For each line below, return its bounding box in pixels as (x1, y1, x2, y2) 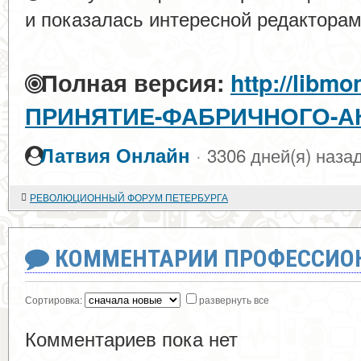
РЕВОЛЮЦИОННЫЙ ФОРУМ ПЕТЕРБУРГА (30, 190, 228, 204)
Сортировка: (25, 293, 85, 306)
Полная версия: (35, 66, 224, 99)
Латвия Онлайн (40, 141, 190, 169)
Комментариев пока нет (25, 324, 238, 352)
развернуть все (199, 293, 269, 306)
